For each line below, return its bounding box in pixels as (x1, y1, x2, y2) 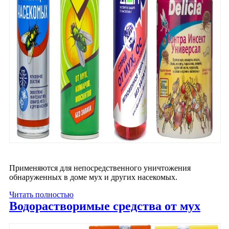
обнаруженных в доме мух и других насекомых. (9, 173, 177, 181)
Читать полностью (9, 190, 74, 199)
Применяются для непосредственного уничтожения (9, 164, 191, 172)
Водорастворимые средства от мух (9, 199, 200, 213)
